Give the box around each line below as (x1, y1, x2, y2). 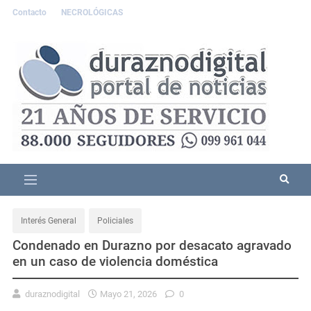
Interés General (21, 215, 76, 226)
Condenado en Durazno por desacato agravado (12, 237, 292, 253)
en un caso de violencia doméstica (12, 253, 218, 269)
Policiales (97, 215, 133, 226)
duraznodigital (23, 288, 82, 299)
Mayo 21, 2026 (100, 288, 157, 299)
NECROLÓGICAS (61, 8, 123, 17)
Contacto (12, 8, 49, 17)
